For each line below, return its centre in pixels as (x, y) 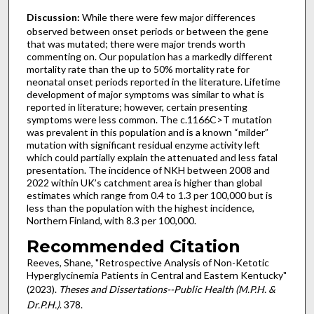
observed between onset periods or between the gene (147, 32)
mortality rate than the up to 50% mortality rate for (138, 69)
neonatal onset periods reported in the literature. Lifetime (153, 82)
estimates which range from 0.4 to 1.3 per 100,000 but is (149, 196)
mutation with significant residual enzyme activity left (143, 145)
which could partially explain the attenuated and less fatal (152, 158)
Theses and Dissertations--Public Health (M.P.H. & (167, 289)
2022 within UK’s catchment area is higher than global (144, 183)
